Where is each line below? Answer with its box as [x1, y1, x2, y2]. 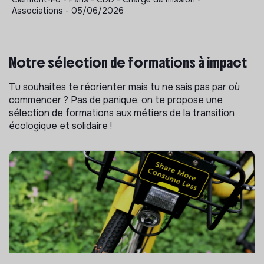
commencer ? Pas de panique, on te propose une [9, 93, 223, 106]
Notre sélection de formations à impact [9, 53, 247, 71]
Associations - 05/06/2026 [12, 5, 124, 16]
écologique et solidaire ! [9, 119, 112, 132]
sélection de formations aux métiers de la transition [9, 106, 235, 119]
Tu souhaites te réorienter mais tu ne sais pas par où [9, 80, 240, 93]
